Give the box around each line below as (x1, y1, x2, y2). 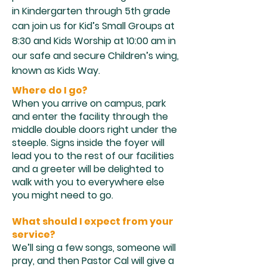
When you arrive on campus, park (12, 97, 166, 110)
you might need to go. (12, 188, 113, 202)
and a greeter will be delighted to (12, 162, 164, 176)
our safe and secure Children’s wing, (12, 49, 179, 63)
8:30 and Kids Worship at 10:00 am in (12, 34, 176, 48)
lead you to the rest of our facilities (12, 149, 174, 163)
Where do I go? (12, 83, 88, 97)
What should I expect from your (12, 215, 173, 228)
